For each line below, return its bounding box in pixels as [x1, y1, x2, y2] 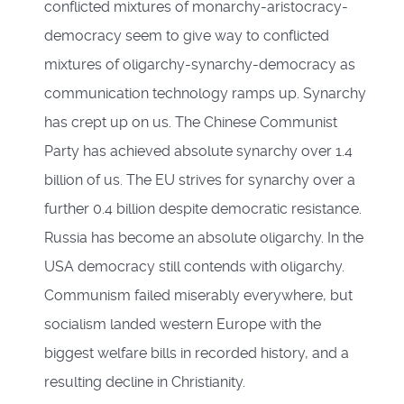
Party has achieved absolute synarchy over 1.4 [44, 142, 353, 161]
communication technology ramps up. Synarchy [44, 85, 366, 103]
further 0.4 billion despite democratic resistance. [44, 200, 362, 218]
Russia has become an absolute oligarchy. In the [44, 229, 363, 247]
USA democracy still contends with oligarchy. [44, 258, 344, 276]
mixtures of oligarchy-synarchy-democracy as [44, 56, 355, 74]
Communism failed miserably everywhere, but [44, 287, 353, 305]
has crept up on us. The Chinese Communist [44, 114, 337, 132]
